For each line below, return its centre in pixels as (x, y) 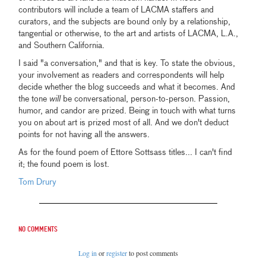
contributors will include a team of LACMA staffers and (116, 10)
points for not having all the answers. (84, 135)
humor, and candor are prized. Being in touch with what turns (127, 111)
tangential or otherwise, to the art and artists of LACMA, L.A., (129, 34)
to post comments (153, 253)
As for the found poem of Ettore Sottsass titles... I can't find (126, 153)
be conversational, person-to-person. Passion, (147, 99)
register (117, 253)
